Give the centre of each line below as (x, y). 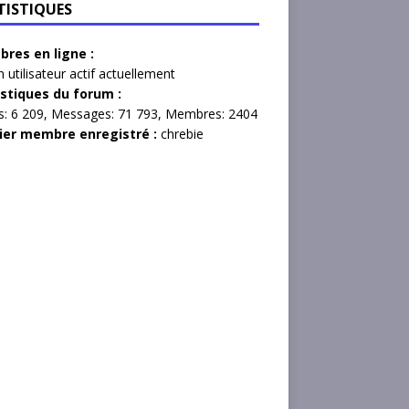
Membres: (196, 113)
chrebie (182, 133)
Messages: (84, 113)
